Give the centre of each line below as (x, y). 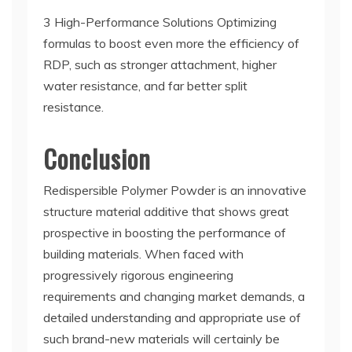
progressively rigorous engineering (138, 275)
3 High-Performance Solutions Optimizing (160, 22)
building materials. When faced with (143, 254)
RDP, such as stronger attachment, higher (160, 64)
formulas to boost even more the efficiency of (171, 43)
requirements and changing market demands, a (174, 296)
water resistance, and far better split (145, 86)
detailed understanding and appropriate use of (172, 317)
